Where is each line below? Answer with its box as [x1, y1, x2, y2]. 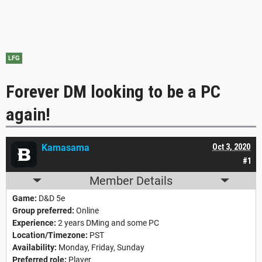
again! [6, 104, 50, 125]
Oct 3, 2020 [212, 142, 250, 151]
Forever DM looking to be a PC [6, 81, 220, 102]
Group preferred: [12, 205, 74, 215]
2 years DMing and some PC [56, 218, 159, 227]
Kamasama [42, 142, 89, 153]
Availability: [12, 242, 57, 252]
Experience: [12, 218, 56, 227]
